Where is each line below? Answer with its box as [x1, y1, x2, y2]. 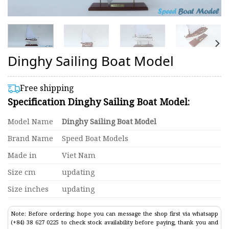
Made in [8, 150, 37, 161]
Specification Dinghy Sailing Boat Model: [8, 96, 190, 108]
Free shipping [20, 82, 74, 94]
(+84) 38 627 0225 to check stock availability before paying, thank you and [11, 218, 218, 226]
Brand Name [8, 133, 53, 144]
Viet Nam [62, 150, 96, 161]
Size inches [8, 184, 49, 194]
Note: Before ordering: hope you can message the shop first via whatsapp [11, 210, 218, 218]
